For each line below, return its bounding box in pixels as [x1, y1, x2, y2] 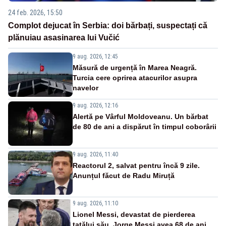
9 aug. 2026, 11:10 [73, 200, 118, 207]
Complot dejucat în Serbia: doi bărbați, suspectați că [8, 21, 207, 30]
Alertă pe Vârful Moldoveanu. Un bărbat [73, 112, 208, 121]
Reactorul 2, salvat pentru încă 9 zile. [73, 161, 200, 170]
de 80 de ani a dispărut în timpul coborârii [73, 123, 216, 131]
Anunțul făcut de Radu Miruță [73, 172, 175, 180]
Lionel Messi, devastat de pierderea [73, 210, 195, 219]
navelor [73, 84, 98, 92]
